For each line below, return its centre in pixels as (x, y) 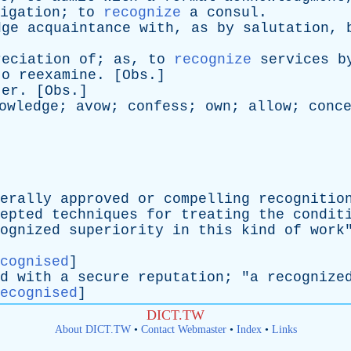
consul (233, 13)
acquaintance (79, 28)
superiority (116, 230)
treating (215, 215)
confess (158, 107)
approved (95, 199)
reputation (181, 277)
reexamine (58, 75)
